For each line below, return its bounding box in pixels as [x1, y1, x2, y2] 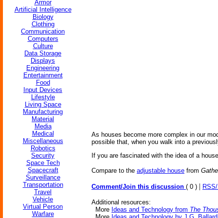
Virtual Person [23, 203, 63, 210]
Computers [27, 35, 58, 42]
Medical [32, 130, 54, 137]
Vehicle [33, 196, 53, 203]
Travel [34, 188, 52, 196]
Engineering [26, 64, 59, 72]
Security [31, 152, 54, 159]
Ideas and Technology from [111, 206, 190, 213]
